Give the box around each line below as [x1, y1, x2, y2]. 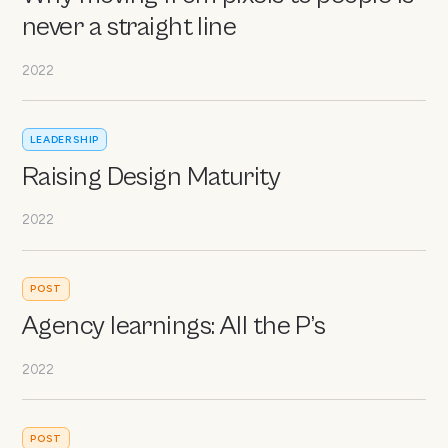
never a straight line [22, 12, 237, 44]
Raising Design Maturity [22, 161, 281, 193]
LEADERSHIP [30, 133, 100, 147]
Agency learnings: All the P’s [22, 311, 326, 343]
